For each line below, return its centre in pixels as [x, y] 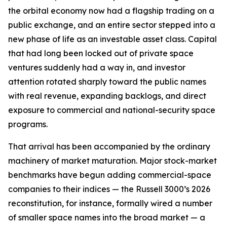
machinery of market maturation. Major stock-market [112, 161]
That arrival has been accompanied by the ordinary [109, 146]
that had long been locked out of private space [101, 53]
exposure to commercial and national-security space [112, 110]
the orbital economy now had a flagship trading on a [111, 11]
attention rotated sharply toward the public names [107, 82]
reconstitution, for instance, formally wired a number [110, 203]
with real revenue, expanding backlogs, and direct [107, 96]
